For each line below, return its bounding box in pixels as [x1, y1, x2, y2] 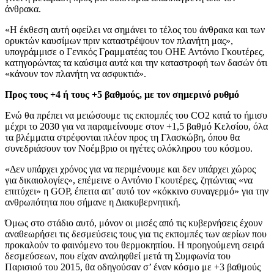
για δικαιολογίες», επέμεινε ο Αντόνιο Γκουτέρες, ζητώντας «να [5, 175, 253, 186]
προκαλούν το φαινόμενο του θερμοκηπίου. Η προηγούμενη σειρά [5, 240, 264, 251]
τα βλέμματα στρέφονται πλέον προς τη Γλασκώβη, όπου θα [5, 132, 240, 143]
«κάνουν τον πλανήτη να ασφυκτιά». [5, 68, 146, 80]
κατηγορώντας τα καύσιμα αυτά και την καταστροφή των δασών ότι [5, 57, 267, 68]
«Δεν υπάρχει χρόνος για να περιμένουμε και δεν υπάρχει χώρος [5, 164, 256, 175]
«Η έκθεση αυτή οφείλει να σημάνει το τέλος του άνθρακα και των [5, 24, 265, 35]
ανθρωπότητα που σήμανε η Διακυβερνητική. [5, 197, 180, 208]
